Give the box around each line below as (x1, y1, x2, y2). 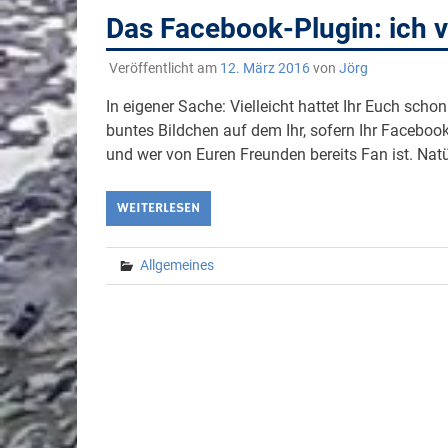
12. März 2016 (219, 59, 310, 76)
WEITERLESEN (116, 198, 200, 217)
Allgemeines (139, 256, 214, 273)
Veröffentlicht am (108, 59, 220, 76)
